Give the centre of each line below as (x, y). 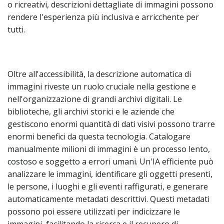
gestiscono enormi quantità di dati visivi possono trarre (111, 124)
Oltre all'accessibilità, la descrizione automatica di (99, 74)
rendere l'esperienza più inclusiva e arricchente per (103, 17)
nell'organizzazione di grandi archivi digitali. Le (95, 99)
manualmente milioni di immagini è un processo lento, (109, 149)
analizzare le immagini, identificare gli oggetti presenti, (110, 174)
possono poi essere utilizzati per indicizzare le (94, 211)
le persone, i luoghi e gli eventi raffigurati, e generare (108, 186)
